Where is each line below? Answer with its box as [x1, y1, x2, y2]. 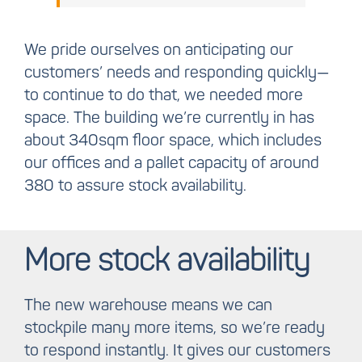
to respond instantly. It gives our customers [23, 343, 330, 360]
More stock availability [23, 247, 309, 277]
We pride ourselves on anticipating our [23, 43, 293, 59]
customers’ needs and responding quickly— [23, 65, 329, 82]
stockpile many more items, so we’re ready [23, 321, 325, 337]
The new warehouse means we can [23, 298, 272, 314]
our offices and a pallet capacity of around [23, 156, 319, 172]
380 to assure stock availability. [23, 179, 246, 195]
